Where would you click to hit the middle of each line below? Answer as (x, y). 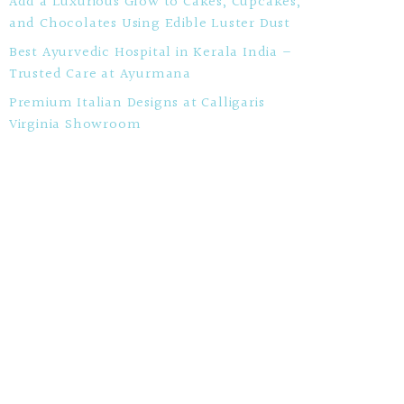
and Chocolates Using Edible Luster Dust (149, 24)
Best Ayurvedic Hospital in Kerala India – (150, 53)
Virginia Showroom (75, 125)
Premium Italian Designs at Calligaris (137, 103)
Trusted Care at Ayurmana (100, 74)
